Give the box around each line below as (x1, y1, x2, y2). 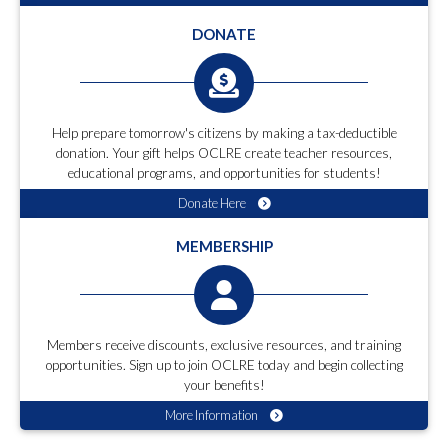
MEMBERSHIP (175, 237, 273, 256)
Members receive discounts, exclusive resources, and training (47, 337, 401, 354)
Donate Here (177, 195, 248, 212)
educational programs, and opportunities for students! (67, 165, 381, 182)
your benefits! (183, 377, 265, 394)
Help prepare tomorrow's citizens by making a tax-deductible (51, 125, 397, 142)
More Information (165, 407, 260, 424)
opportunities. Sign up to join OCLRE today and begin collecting (45, 357, 403, 374)
